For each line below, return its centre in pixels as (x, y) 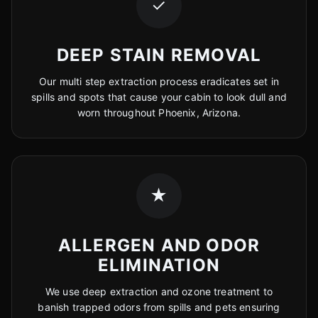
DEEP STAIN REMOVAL (159, 55)
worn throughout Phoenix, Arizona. (159, 113)
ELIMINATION (159, 265)
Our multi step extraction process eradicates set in (159, 81)
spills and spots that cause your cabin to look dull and (159, 97)
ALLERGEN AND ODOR (159, 245)
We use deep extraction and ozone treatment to (159, 291)
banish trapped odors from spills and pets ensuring (159, 307)
